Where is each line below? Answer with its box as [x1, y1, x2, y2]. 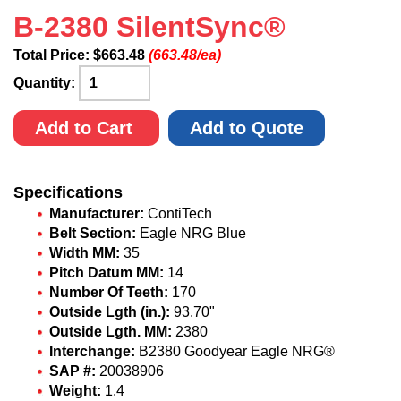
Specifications [13, 183, 123, 201]
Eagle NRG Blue [136, 226, 246, 241]
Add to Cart [35, 118, 138, 138]
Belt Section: [49, 226, 136, 241]
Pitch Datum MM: [49, 265, 164, 280]
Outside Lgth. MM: [49, 324, 172, 339]
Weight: [49, 383, 101, 398]
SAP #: [49, 363, 96, 379]
